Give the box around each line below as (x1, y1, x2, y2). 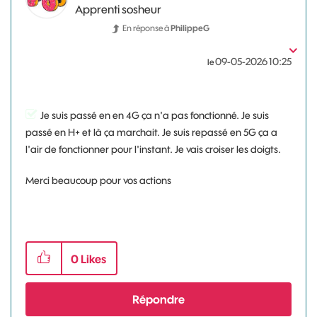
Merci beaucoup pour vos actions (25, 174, 173, 187)
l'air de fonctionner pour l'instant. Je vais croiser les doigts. (25, 143, 281, 156)
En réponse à (122, 23, 171, 33)
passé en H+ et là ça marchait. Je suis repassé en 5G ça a (25, 126, 277, 139)
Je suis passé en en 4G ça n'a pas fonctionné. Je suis (40, 109, 269, 122)
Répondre (132, 292, 185, 306)
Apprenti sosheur (75, 2, 161, 16)
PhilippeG (171, 23, 209, 33)
